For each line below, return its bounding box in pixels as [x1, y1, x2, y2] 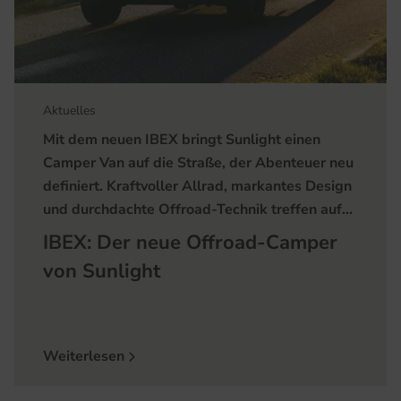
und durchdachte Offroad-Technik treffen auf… [43, 199, 353, 219]
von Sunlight [43, 257, 160, 285]
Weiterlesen [43, 346, 128, 366]
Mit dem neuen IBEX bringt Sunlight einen [43, 129, 320, 149]
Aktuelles [43, 101, 96, 119]
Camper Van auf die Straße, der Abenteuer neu [43, 152, 354, 173]
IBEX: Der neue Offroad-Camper [43, 228, 337, 256]
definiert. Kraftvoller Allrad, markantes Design [43, 175, 352, 196]
